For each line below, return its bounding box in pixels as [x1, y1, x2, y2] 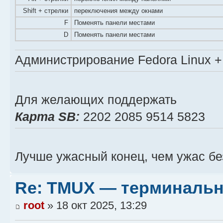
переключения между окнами [74, 6, 163, 14]
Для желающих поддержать [15, 93, 177, 107]
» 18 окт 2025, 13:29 [44, 199, 147, 212]
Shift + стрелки [23, 6, 68, 14]
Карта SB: [15, 110, 80, 123]
